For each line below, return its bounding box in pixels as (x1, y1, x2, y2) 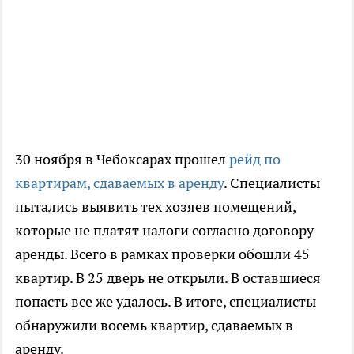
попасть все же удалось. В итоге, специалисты (15, 292, 316, 311)
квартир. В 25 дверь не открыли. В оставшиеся (15, 269, 321, 288)
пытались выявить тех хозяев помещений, (15, 198, 296, 217)
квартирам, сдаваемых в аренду (15, 174, 224, 193)
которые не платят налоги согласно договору (15, 221, 314, 240)
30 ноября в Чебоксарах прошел (15, 150, 226, 169)
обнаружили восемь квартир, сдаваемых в (15, 316, 293, 335)
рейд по (226, 150, 281, 169)
